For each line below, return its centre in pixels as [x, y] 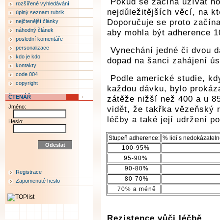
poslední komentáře [39, 39]
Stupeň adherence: [134, 138]
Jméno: [17, 107]
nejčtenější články [37, 21]
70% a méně [136, 189]
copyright [27, 83]
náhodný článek [35, 30]
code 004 [27, 74]
